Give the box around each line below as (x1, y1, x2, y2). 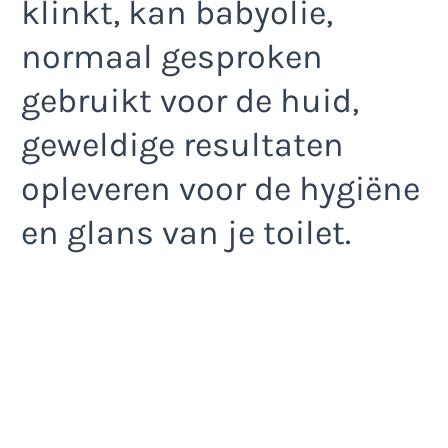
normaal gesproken (21, 36, 323, 77)
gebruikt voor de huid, (21, 80, 359, 121)
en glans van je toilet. (21, 212, 351, 253)
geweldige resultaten (21, 124, 344, 165)
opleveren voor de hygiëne (21, 168, 420, 209)
